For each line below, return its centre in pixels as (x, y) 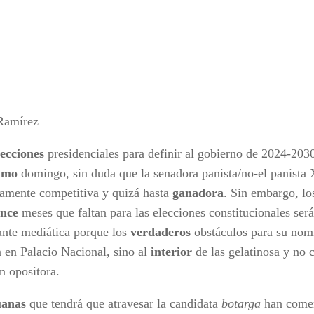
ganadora (198, 192)
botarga (241, 303)
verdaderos (161, 232)
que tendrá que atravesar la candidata (124, 303)
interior (171, 251)
